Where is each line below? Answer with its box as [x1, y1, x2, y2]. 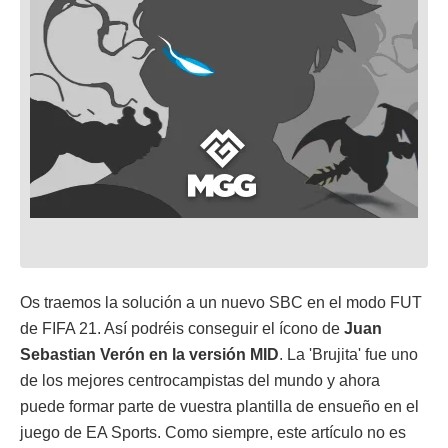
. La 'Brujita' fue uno [279, 345, 418, 363]
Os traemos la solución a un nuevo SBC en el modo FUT [20, 293, 422, 311]
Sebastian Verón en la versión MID [20, 345, 279, 363]
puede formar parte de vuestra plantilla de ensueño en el [20, 397, 419, 415]
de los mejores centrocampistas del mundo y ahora [20, 371, 380, 389]
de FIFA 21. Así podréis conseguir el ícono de [20, 319, 344, 337]
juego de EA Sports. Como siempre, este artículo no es [20, 423, 406, 441]
